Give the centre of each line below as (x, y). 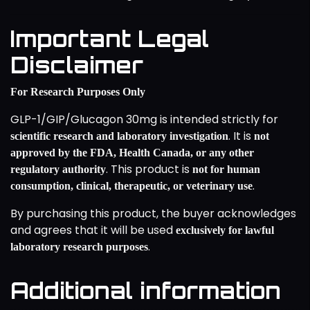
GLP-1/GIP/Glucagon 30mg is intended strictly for (144, 119)
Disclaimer (77, 65)
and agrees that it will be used (93, 230)
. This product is (149, 169)
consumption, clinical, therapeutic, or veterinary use (131, 185)
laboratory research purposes (79, 246)
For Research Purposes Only (78, 91)
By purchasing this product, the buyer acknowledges (153, 213)
